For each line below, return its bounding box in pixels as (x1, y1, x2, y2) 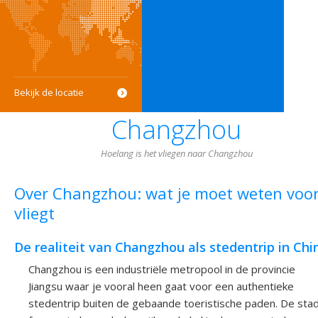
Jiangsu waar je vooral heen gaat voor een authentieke (28, 278, 294, 293)
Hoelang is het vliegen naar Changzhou (100, 147, 253, 160)
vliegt (14, 202, 55, 224)
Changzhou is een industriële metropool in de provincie (28, 261, 295, 276)
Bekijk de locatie (14, 86, 84, 99)
